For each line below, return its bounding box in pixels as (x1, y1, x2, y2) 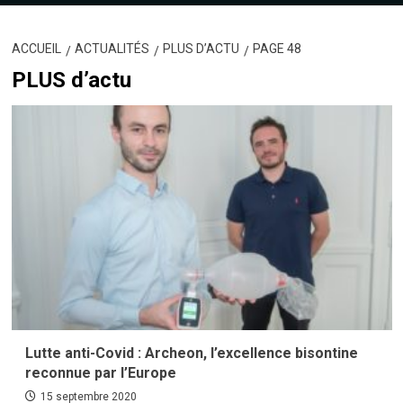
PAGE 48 (252, 41, 301, 56)
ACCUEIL (11, 41, 61, 56)
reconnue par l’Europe (24, 364, 176, 381)
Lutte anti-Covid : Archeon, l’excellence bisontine (24, 345, 358, 362)
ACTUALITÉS (74, 41, 149, 56)
